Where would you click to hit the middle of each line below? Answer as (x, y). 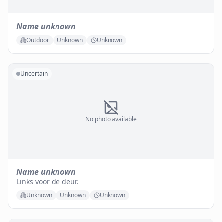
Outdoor (38, 40)
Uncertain (34, 74)
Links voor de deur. (48, 182)
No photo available (111, 119)
